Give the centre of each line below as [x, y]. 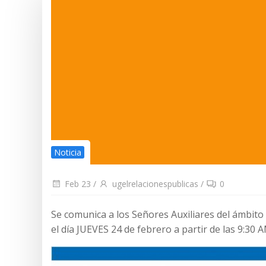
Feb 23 [78, 184]
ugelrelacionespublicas [155, 184]
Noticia [68, 152]
